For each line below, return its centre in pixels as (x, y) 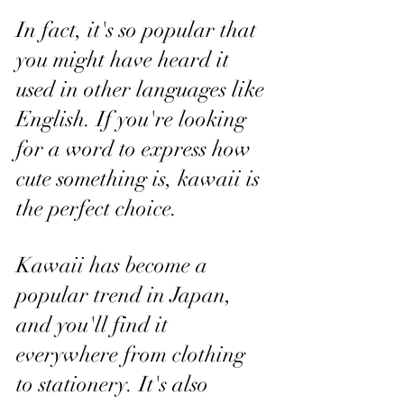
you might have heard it (125, 60)
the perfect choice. (97, 208)
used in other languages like (143, 89)
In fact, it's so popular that (139, 30)
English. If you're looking (134, 119)
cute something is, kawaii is (141, 179)
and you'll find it (95, 325)
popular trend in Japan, (127, 295)
